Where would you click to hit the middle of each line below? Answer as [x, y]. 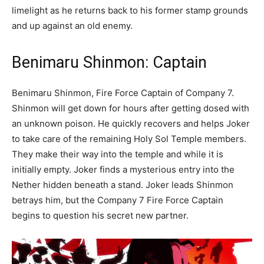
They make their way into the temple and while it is [118, 154]
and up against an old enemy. [72, 26]
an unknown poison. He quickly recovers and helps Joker [131, 124]
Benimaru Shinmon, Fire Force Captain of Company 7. [123, 93]
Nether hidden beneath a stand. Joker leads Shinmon [123, 185]
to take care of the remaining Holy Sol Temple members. [129, 139]
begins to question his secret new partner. [100, 216]
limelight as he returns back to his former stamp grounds [130, 11]
